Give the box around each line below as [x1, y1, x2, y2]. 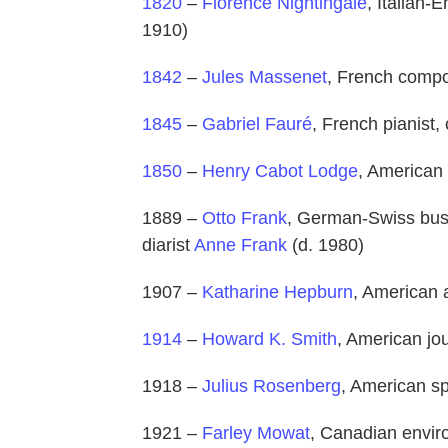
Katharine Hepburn [202, 282, 353, 303]
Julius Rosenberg [202, 376, 341, 397]
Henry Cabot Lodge [202, 161, 358, 182]
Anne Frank [194, 235, 287, 256]
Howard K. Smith [202, 329, 337, 350]
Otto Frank [202, 208, 287, 229]
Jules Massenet [202, 67, 327, 88]
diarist [142, 235, 194, 256]
